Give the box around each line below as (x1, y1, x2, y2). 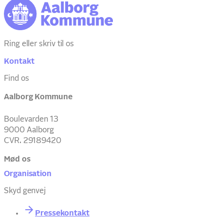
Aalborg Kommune (4, 92, 73, 101)
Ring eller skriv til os (4, 40, 74, 48)
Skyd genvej (4, 187, 46, 195)
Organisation (4, 169, 52, 178)
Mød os (4, 155, 31, 163)
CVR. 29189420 (4, 136, 61, 145)
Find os (4, 74, 29, 82)
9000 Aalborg (4, 126, 54, 134)
